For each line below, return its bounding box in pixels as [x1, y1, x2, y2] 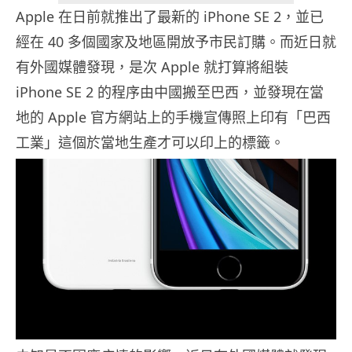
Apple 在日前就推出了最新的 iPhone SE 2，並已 [16, 7, 324, 27]
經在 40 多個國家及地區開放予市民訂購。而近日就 [16, 32, 336, 52]
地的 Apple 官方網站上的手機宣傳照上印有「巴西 [16, 108, 331, 127]
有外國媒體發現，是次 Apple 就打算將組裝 [16, 57, 288, 77]
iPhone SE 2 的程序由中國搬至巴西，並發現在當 [16, 82, 324, 102]
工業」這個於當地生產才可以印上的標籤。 [16, 133, 284, 152]
